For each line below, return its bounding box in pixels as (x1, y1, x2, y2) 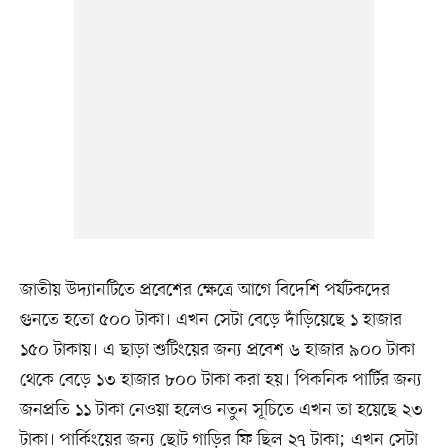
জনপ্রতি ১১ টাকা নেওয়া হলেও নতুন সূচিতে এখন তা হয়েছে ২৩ (19, 397, 423, 422)
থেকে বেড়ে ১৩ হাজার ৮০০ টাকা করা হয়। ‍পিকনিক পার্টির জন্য (19, 367, 422, 392)
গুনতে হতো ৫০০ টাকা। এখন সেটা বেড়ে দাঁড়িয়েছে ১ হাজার (19, 307, 402, 332)
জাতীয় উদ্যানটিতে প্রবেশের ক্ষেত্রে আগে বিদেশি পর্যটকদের (19, 277, 390, 302)
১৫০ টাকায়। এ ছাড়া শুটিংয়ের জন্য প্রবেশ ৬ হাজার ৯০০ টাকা (19, 337, 415, 362)
